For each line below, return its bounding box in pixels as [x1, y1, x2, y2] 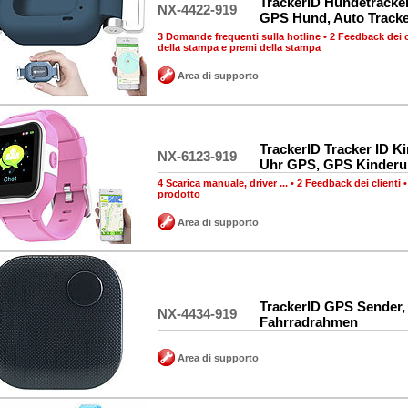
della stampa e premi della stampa [158, 42, 321, 53]
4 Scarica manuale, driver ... [158, 178, 288, 189]
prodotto [158, 189, 200, 199]
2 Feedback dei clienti [297, 178, 401, 189]
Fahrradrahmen [260, 314, 358, 330]
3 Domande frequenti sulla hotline [158, 31, 321, 42]
